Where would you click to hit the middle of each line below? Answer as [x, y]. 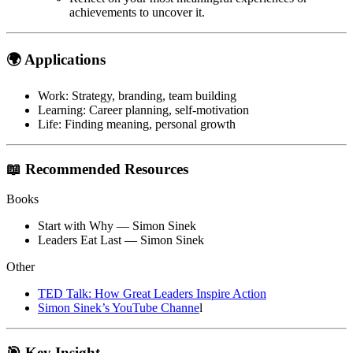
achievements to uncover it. [137, 13]
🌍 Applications [56, 60]
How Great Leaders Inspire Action [180, 294]
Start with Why [76, 226]
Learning [60, 110]
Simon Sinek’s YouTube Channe [119, 308]
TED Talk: [66, 294]
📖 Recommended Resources [97, 169]
